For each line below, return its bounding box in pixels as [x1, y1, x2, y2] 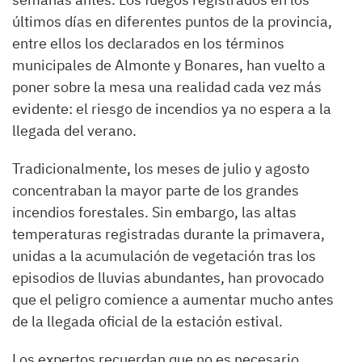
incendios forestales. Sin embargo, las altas [12, 203, 297, 222]
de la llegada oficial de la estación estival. [12, 312, 283, 331]
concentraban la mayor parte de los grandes [12, 181, 299, 200]
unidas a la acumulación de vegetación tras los [12, 246, 316, 266]
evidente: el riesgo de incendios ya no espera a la [12, 99, 331, 119]
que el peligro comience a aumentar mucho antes [12, 290, 334, 309]
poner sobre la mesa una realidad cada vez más [12, 78, 322, 97]
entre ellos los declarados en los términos [12, 34, 284, 53]
